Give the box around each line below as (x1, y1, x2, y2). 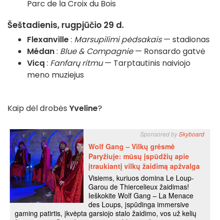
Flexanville (27, 34, 69, 46)
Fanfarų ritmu (50, 57, 103, 69)
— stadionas (162, 34, 210, 46)
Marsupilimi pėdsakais (74, 34, 162, 46)
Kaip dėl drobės (7, 103, 69, 114)
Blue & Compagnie (60, 46, 133, 57)
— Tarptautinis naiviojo (103, 57, 191, 69)
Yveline (69, 103, 98, 114)
